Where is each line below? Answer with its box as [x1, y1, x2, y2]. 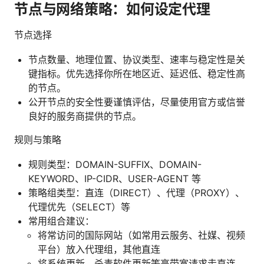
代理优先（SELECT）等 [28, 200, 130, 213]
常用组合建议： [28, 214, 94, 227]
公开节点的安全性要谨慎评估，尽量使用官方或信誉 [28, 95, 245, 108]
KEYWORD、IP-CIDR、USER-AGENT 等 [28, 172, 201, 184]
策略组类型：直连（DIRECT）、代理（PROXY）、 [28, 186, 245, 199]
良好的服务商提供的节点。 [28, 110, 141, 122]
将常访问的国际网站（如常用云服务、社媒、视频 [38, 229, 245, 241]
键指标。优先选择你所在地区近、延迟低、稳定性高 [28, 67, 245, 80]
